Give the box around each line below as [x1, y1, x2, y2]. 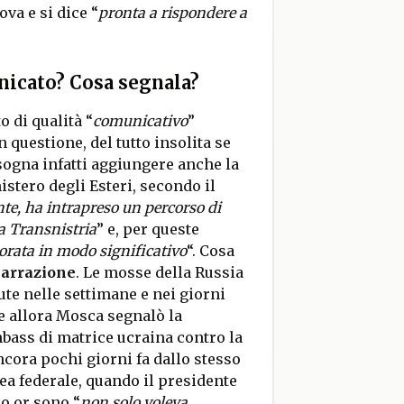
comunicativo [92, 112, 188, 130]
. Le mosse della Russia [75, 263, 243, 281]
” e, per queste [96, 220, 199, 238]
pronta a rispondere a [97, 4, 247, 22]
